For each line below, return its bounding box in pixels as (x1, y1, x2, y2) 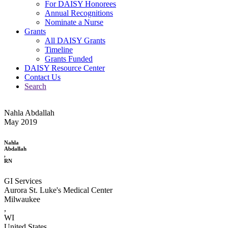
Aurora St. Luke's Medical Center (4, 185, 112, 194)
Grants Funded (45, 54, 93, 63)
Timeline (45, 45, 73, 54)
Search (24, 81, 46, 91)
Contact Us (24, 72, 61, 81)
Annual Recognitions (45, 8, 113, 17)
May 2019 (4, 117, 37, 126)
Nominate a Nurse (45, 17, 103, 26)
